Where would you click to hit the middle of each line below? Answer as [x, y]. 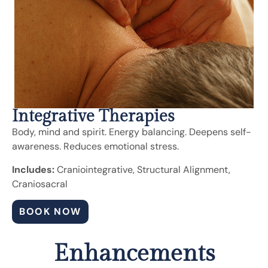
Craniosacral [40, 184]
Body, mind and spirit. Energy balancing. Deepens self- [132, 132]
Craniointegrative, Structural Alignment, [142, 169]
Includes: [33, 169]
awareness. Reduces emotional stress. [95, 147]
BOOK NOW [50, 212]
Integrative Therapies [93, 117]
